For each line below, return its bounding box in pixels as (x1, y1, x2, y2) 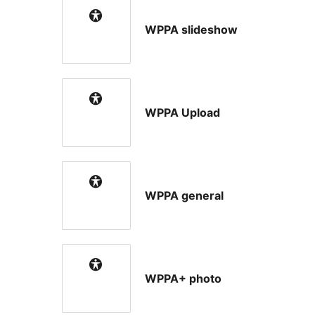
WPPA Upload (145, 105, 220, 120)
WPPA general (145, 188, 224, 203)
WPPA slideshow (145, 22, 238, 37)
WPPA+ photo (145, 271, 221, 286)
